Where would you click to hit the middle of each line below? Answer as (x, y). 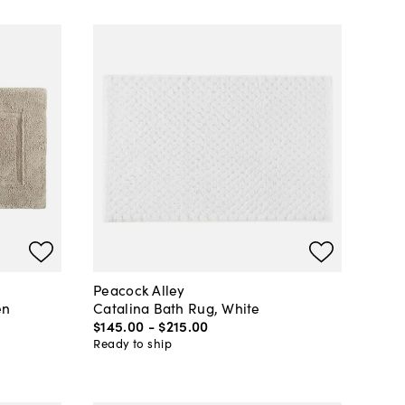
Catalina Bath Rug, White (177, 307)
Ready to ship (133, 343)
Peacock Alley (139, 289)
